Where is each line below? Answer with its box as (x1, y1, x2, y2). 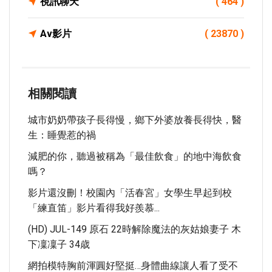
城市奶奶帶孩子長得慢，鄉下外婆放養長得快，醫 (28, 114, 242, 126)
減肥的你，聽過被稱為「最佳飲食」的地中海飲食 (28, 151, 242, 162)
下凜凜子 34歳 (28, 239, 90, 250)
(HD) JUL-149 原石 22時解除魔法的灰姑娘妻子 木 (28, 223, 241, 235)
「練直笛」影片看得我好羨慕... (28, 202, 160, 214)
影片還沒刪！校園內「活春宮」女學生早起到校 (28, 187, 232, 199)
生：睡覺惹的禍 (28, 129, 96, 141)
